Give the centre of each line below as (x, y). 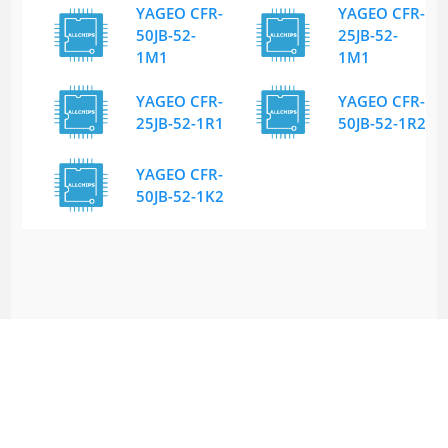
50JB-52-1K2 (179, 196)
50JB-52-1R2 (382, 123)
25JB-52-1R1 (179, 123)
